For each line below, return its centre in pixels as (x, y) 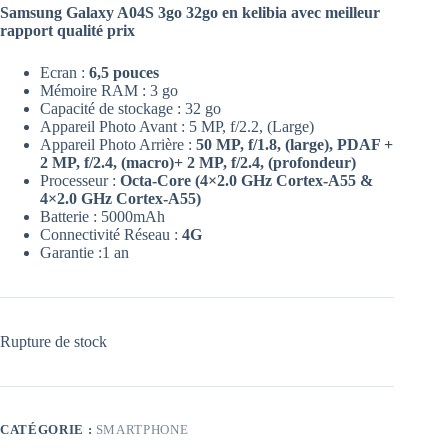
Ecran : (64, 72)
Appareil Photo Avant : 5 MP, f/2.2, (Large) (177, 126)
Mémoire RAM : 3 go (109, 90)
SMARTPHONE (142, 429)
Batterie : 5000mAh (102, 216)
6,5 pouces (124, 72)
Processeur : (78, 180)
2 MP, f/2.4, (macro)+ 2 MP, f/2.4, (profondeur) (198, 162)
